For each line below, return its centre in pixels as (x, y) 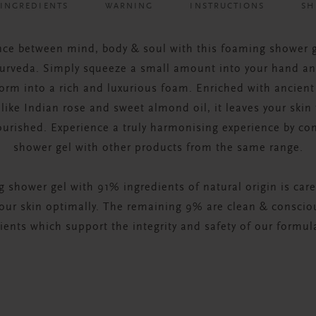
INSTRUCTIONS (227, 6)
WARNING (129, 6)
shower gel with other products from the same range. (158, 148)
